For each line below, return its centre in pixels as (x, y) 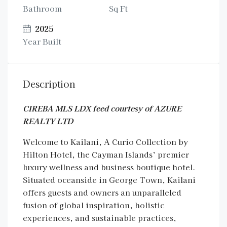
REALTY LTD (48, 121)
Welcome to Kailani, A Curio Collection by (105, 142)
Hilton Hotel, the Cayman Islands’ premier (106, 154)
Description (49, 84)
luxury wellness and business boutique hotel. (109, 167)
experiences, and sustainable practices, (100, 218)
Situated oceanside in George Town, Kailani (109, 180)
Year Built (42, 41)
